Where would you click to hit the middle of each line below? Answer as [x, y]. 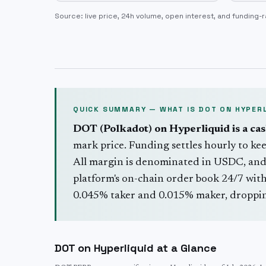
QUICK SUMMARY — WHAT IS [136, 109]
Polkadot [126, 129]
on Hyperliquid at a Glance [146, 248]
